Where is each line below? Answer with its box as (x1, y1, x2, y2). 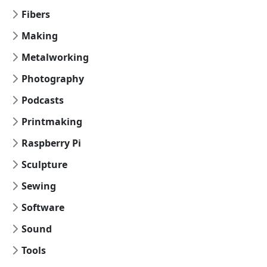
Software (21, 201, 64, 214)
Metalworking (21, 51, 89, 64)
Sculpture (21, 158, 67, 171)
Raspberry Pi (21, 136, 81, 150)
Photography (21, 72, 84, 85)
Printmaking (21, 115, 82, 128)
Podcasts (21, 94, 64, 107)
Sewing (21, 179, 56, 193)
